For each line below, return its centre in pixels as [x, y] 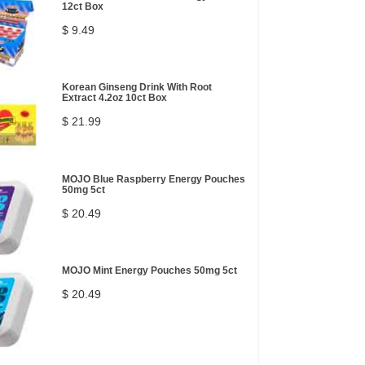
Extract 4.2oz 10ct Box [114, 98]
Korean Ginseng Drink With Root [137, 87]
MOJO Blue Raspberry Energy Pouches [154, 179]
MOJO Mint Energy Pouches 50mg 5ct [150, 270]
